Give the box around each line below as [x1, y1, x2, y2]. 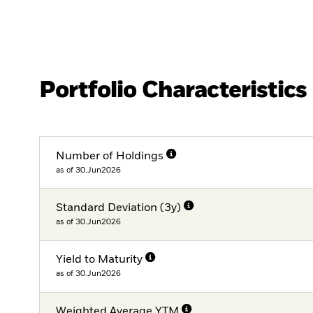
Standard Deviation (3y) [56, 202, 182, 214]
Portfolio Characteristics [39, 79, 307, 103]
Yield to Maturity [56, 254, 143, 266]
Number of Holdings [56, 150, 164, 162]
